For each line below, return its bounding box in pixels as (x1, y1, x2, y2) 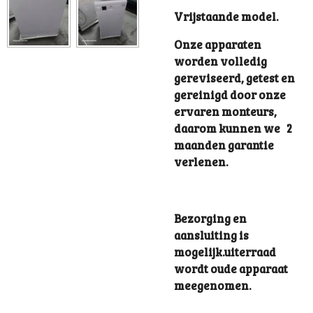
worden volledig (174, 53, 267, 70)
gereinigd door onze (174, 87, 286, 103)
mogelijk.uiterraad (174, 243, 276, 260)
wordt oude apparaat (174, 260, 288, 277)
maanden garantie (174, 137, 274, 154)
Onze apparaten (174, 36, 261, 53)
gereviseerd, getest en (174, 70, 295, 87)
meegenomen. (174, 277, 254, 293)
